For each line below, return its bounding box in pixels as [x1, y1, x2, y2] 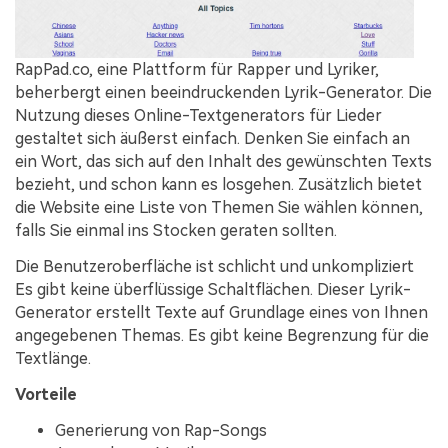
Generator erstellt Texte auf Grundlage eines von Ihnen [15, 303, 428, 323]
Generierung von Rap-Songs [55, 420, 267, 440]
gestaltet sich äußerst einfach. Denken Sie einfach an [15, 129, 410, 149]
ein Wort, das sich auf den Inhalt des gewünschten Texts [15, 152, 432, 172]
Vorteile [15, 384, 77, 404]
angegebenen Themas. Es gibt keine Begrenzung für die [15, 326, 429, 346]
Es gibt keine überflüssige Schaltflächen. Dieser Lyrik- [15, 280, 411, 300]
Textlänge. [15, 349, 91, 369]
